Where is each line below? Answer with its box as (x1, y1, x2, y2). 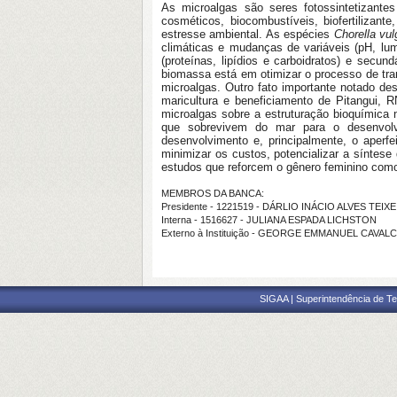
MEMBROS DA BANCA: (161, 188, 264, 198)
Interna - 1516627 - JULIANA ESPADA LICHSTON (161, 214, 377, 225)
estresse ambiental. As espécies (161, 27, 334, 41)
